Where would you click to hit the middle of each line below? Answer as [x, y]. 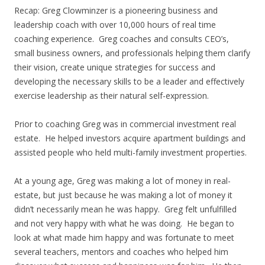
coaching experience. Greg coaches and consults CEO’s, [122, 39]
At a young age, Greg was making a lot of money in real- [122, 181]
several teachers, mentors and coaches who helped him [121, 252]
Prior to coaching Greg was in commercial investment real [125, 124]
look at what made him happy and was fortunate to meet [124, 237]
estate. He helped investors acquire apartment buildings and [130, 138]
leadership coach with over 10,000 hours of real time [115, 25]
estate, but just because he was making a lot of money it [123, 195]
